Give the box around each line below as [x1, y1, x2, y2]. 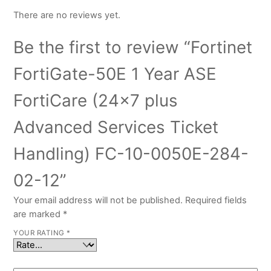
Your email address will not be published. [13, 195, 183, 206]
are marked [13, 209, 64, 220]
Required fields [185, 195, 247, 206]
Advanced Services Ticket [13, 117, 219, 138]
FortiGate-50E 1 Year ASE [13, 64, 217, 85]
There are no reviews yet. [13, 10, 121, 21]
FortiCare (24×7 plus [13, 90, 178, 111]
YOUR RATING [13, 229, 67, 238]
